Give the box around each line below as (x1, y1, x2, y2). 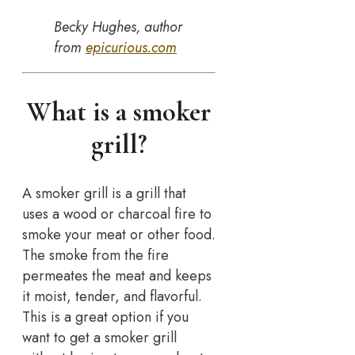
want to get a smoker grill (22, 327, 177, 349)
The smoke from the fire (22, 245, 169, 266)
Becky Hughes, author (54, 16, 182, 37)
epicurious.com (86, 36, 177, 58)
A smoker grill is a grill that (22, 183, 186, 204)
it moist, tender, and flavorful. (22, 286, 202, 307)
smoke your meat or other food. (22, 224, 216, 246)
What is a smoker (27, 96, 212, 129)
